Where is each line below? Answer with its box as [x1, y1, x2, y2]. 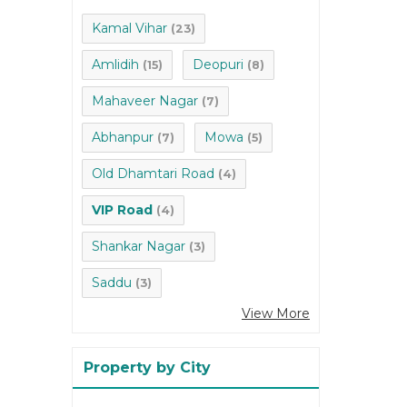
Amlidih [92, 56, 139, 74]
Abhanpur [92, 129, 154, 146]
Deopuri [193, 56, 243, 74]
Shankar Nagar [92, 238, 185, 255]
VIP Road [92, 202, 153, 219]
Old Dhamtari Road [92, 165, 214, 183]
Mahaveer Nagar [92, 93, 198, 110]
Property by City [84, 359, 211, 377]
